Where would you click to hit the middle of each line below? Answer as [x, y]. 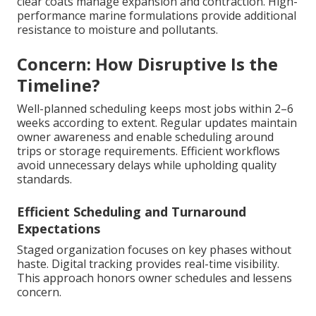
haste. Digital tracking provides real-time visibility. [148, 263]
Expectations [59, 228]
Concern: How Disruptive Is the [147, 63]
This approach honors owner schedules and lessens [154, 278]
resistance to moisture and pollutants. [117, 29]
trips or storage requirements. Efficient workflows [148, 151]
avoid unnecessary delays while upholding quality [147, 165]
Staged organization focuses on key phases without [154, 249]
